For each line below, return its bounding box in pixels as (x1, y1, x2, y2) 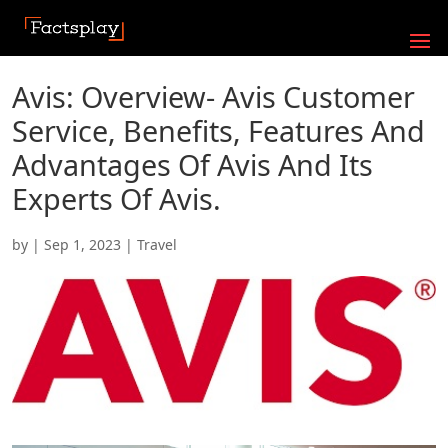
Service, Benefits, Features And (12, 111, 425, 150)
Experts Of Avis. (12, 179, 221, 218)
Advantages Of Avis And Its (12, 145, 373, 184)
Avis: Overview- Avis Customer (12, 77, 415, 116)
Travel (137, 235, 177, 254)
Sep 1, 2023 (44, 235, 121, 254)
